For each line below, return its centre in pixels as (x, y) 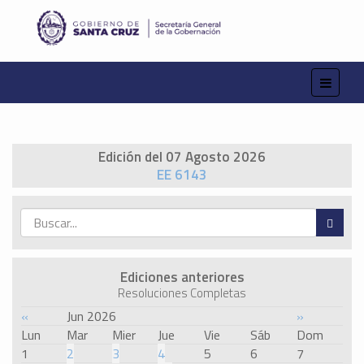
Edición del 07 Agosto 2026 (182, 157)
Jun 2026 (91, 316)
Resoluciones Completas (182, 293)
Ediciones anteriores (182, 277)
